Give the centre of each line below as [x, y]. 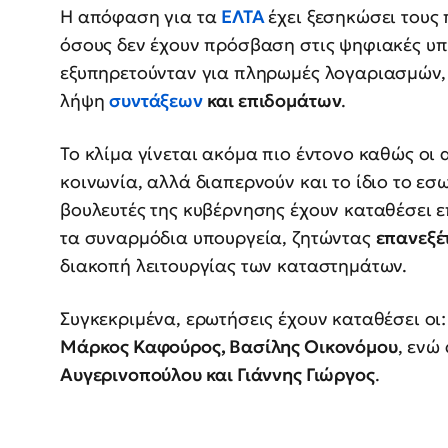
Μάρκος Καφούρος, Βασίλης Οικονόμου [229, 347]
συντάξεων [158, 101]
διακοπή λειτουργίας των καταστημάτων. [234, 266]
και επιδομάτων [274, 101]
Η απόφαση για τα [141, 17]
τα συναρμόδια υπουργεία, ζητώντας [218, 238]
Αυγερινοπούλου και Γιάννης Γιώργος [217, 375]
